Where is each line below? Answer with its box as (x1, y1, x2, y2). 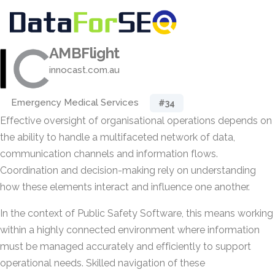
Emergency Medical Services (11, 97, 139, 108)
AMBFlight (49, 44, 120, 62)
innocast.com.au (49, 64, 120, 76)
